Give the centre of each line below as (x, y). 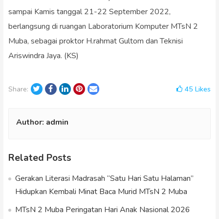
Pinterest (98, 88)
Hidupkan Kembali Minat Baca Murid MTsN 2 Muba (101, 191)
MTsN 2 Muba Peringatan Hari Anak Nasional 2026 (102, 209)
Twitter (52, 88)
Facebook (69, 88)
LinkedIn (82, 88)
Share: (18, 89)
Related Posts (40, 158)
